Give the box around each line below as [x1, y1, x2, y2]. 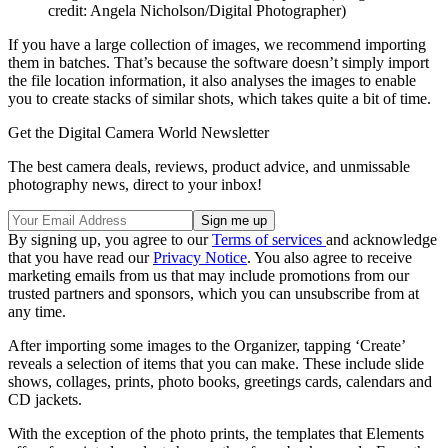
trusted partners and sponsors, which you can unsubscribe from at [8, 284, 419, 302]
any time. [8, 302, 66, 320]
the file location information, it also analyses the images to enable [8, 71, 416, 89]
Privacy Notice [153, 248, 247, 266]
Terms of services [212, 230, 326, 248]
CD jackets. [8, 390, 86, 408]
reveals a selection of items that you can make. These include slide [8, 354, 424, 372]
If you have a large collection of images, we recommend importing [8, 35, 426, 53]
